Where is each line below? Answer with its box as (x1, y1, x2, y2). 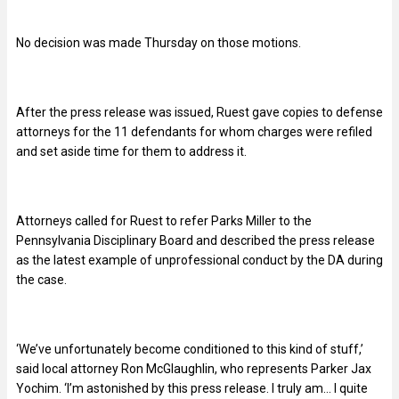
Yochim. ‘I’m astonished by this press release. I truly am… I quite (16, 380, 368, 395)
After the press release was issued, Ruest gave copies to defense (16, 104, 383, 119)
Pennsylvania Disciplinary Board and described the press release (16, 232, 375, 248)
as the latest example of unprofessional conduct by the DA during (16, 252, 383, 267)
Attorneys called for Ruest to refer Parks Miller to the (16, 213, 312, 228)
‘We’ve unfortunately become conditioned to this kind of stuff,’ (16, 341, 363, 356)
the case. (16, 272, 67, 287)
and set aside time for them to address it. (16, 143, 247, 159)
